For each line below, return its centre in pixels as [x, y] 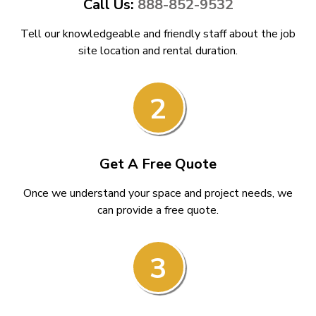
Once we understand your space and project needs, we [158, 193]
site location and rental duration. [158, 51]
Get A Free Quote [158, 164]
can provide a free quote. [158, 210]
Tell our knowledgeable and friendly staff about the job [158, 34]
